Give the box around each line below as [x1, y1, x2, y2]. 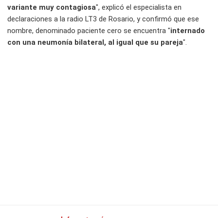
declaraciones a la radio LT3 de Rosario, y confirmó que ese [7, 15, 199, 24]
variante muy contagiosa [7, 3, 96, 12]
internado [170, 26, 205, 36]
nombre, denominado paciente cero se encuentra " [7, 26, 170, 36]
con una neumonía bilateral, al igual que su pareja [7, 38, 183, 47]
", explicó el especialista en [96, 3, 182, 12]
